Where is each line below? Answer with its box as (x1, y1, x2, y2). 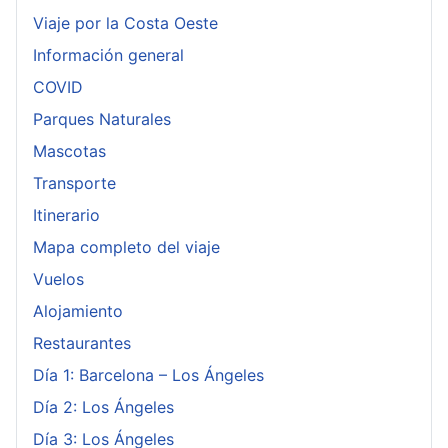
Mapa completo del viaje (33, 237, 220, 258)
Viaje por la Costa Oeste (33, 13, 218, 34)
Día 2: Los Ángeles (33, 397, 174, 418)
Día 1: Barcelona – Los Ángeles (33, 365, 264, 386)
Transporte (33, 173, 116, 194)
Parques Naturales (33, 109, 171, 130)
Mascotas (33, 141, 106, 162)
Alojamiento (33, 301, 123, 322)
